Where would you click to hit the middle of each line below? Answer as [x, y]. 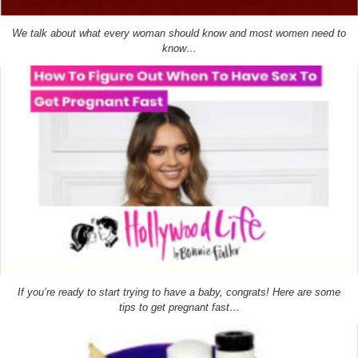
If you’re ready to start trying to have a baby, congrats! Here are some [179, 292]
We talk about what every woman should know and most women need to [179, 33]
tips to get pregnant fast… [179, 308]
